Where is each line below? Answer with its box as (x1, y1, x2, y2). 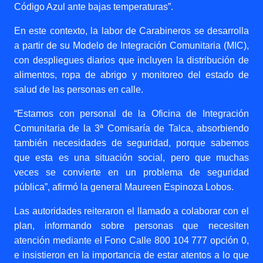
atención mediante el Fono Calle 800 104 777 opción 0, (14, 235, 249, 245)
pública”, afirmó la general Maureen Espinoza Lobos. (14, 182, 234, 192)
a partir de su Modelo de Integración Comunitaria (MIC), (14, 41, 249, 50)
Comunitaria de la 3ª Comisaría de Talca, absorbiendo (14, 123, 249, 133)
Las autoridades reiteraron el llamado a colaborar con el (14, 206, 249, 216)
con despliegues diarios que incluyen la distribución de (14, 55, 249, 65)
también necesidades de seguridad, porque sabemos (14, 138, 249, 148)
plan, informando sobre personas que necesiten (14, 221, 249, 231)
